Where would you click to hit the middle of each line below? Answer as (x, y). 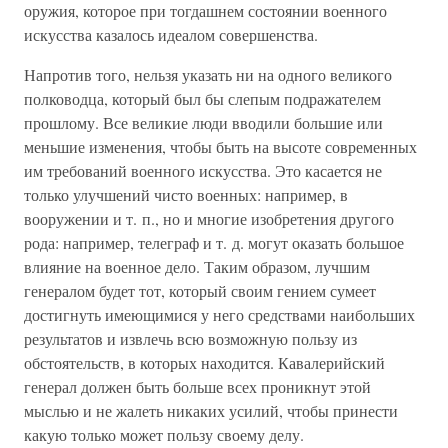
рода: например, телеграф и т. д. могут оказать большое (214, 242)
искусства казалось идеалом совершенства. (171, 34)
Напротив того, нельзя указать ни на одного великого (208, 74)
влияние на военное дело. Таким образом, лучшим (197, 266)
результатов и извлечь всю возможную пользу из (190, 338)
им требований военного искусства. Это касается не (203, 170)
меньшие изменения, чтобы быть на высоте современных (220, 146)
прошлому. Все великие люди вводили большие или (203, 122)
